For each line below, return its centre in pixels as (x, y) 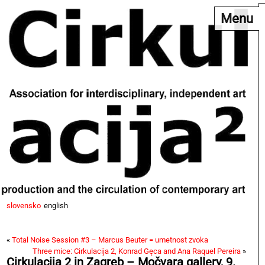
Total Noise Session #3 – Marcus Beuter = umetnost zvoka (110, 240)
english (56, 205)
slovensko (24, 205)
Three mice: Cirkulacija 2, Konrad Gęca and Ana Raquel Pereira (137, 251)
